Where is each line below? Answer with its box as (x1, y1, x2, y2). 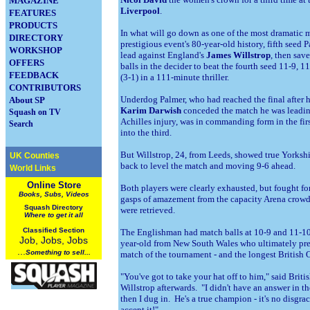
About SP (9, 95, 45, 105)
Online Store (26, 180, 81, 190)
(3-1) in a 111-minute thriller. (120, 72, 229, 82)
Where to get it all (24, 211, 83, 219)
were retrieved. (120, 205, 175, 215)
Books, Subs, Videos (18, 190, 89, 198)
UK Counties (10, 151, 60, 161)
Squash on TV (9, 107, 61, 117)
